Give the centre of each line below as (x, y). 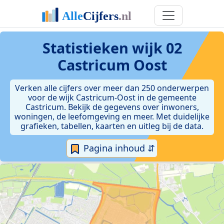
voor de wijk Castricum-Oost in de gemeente (112, 97)
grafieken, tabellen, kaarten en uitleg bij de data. (112, 126)
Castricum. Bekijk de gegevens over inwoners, (112, 107)
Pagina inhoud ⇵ (118, 148)
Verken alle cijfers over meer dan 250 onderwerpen (112, 88)
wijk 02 (157, 48)
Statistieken (87, 48)
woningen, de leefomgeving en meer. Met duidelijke (112, 116)
